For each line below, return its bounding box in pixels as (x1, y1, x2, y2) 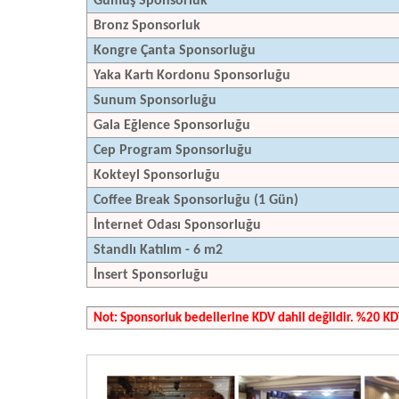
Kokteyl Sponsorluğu (94, 167, 224, 183)
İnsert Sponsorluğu (94, 267, 208, 282)
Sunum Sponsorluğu (94, 93, 295, 108)
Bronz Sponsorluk (94, 18, 200, 33)
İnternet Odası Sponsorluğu (94, 217, 300, 232)
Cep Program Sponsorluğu (94, 142, 252, 158)
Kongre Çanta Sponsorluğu (94, 43, 256, 58)
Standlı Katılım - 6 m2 (94, 242, 297, 257)
